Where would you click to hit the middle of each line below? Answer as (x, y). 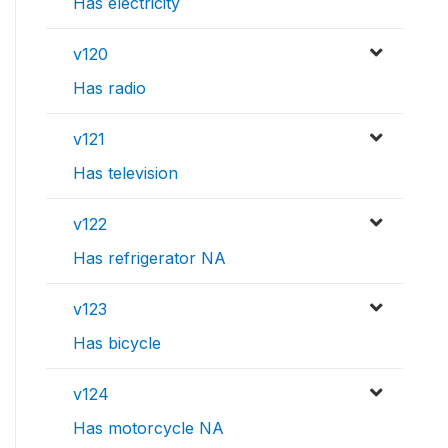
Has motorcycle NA (148, 428)
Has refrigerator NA (149, 258)
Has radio (109, 88)
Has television (125, 173)
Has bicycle (117, 343)
